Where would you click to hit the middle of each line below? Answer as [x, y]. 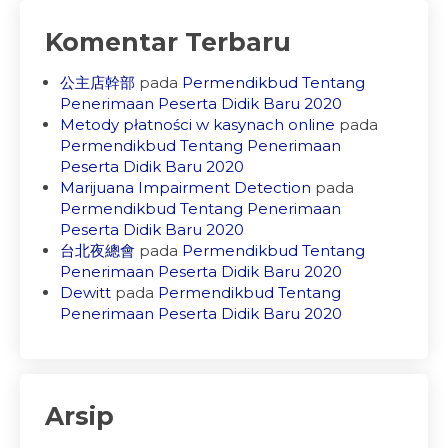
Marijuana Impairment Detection [185, 187]
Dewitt [85, 292]
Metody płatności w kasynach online [197, 124]
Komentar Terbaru [168, 42]
